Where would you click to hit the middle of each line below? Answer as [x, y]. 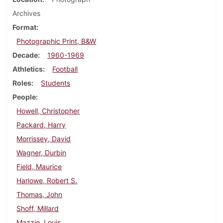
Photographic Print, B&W [56, 41]
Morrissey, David [44, 139]
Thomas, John [40, 195]
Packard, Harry [41, 125]
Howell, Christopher [48, 111]
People [24, 97]
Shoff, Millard [38, 209]
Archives [26, 13]
